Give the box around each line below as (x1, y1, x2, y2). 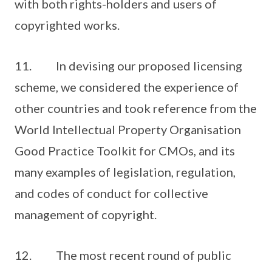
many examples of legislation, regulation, (15, 165, 236, 179)
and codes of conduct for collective (15, 186, 208, 200)
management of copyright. (15, 207, 157, 222)
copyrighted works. (15, 18, 120, 32)
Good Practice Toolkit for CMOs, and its (15, 143, 235, 158)
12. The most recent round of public (15, 248, 231, 262)
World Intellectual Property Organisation (15, 122, 241, 137)
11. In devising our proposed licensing (15, 58, 242, 73)
